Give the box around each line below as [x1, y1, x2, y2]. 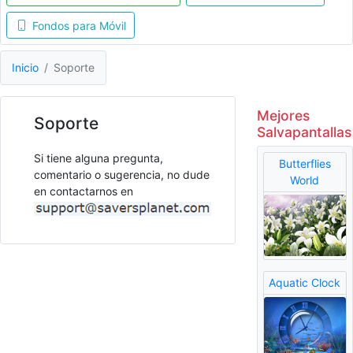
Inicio [12, 61, 39, 75]
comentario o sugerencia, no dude [34, 167, 210, 181]
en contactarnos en [34, 184, 133, 198]
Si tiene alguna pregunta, [34, 150, 163, 165]
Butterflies [278, 157, 331, 171]
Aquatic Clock [269, 276, 341, 290]
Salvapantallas [256, 123, 351, 140]
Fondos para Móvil [32, 18, 126, 32]
